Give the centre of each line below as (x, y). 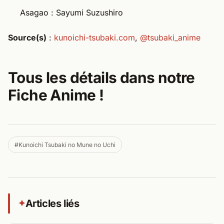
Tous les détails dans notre (101, 77)
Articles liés (52, 203)
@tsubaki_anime (170, 37)
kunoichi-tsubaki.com (94, 37)
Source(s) (27, 37)
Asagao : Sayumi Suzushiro (71, 12)
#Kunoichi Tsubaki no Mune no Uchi (65, 144)
